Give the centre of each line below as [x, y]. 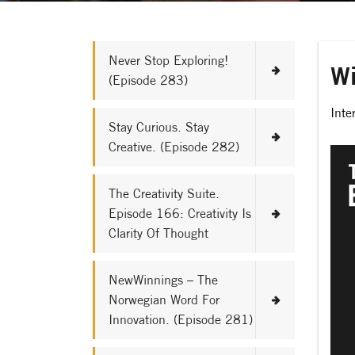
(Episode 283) [148, 80]
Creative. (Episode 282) [174, 147]
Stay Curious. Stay [159, 127]
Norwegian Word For [164, 300]
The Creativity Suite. [164, 193]
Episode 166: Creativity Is [180, 213]
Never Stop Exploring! [168, 60]
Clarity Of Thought [158, 233]
